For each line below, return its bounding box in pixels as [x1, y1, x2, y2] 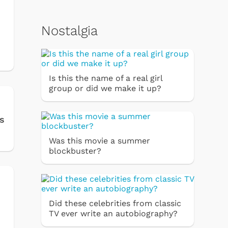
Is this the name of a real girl [49, 73, 162, 83]
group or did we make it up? [49, 83, 161, 93]
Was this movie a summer [49, 135, 150, 146]
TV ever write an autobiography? [49, 208, 178, 218]
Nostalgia [41, 22, 98, 38]
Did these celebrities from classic [49, 198, 181, 208]
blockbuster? [49, 146, 101, 156]
